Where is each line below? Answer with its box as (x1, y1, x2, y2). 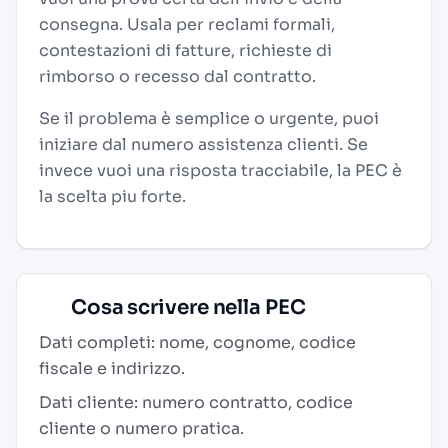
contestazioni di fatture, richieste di (39, 40, 332, 61)
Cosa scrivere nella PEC (67, 295, 306, 320)
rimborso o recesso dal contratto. (39, 66, 316, 87)
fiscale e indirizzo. (39, 358, 185, 379)
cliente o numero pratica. (39, 418, 244, 439)
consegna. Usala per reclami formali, (39, 14, 335, 35)
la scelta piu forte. (39, 186, 186, 207)
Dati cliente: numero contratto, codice (39, 392, 353, 413)
